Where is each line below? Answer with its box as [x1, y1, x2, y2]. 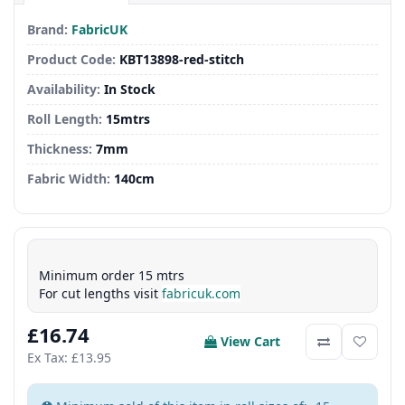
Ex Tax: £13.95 [27, 349, 111, 367]
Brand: [27, 21, 68, 39]
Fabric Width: [27, 170, 110, 188]
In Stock [104, 80, 155, 99]
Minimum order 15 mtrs [39, 267, 184, 285]
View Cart [217, 333, 280, 351]
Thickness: [27, 140, 92, 158]
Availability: [27, 80, 100, 99]
